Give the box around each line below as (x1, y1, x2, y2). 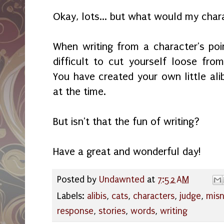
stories (98, 206, 125, 217)
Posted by (57, 174, 99, 185)
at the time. (53, 85, 109, 98)
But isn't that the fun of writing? (53, 115, 199, 128)
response (57, 206, 93, 217)
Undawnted (99, 174, 144, 185)
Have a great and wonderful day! (53, 145, 201, 158)
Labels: (57, 191, 87, 202)
